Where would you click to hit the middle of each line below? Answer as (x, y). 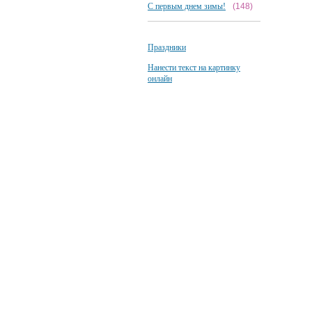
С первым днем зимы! (187, 6)
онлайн (160, 79)
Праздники (167, 47)
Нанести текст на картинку (194, 68)
